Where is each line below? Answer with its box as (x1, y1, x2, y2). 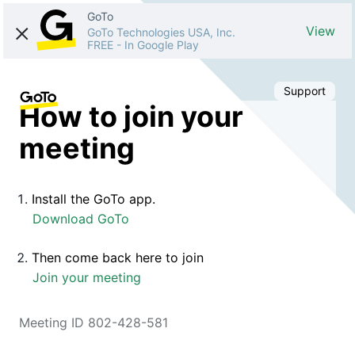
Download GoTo (32, 210, 129, 227)
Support (284, 84, 326, 97)
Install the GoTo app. (32, 190, 155, 207)
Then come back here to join (32, 249, 204, 265)
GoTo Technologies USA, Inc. (87, 25, 235, 39)
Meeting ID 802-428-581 (19, 314, 168, 330)
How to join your (19, 98, 243, 134)
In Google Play (124, 38, 199, 52)
